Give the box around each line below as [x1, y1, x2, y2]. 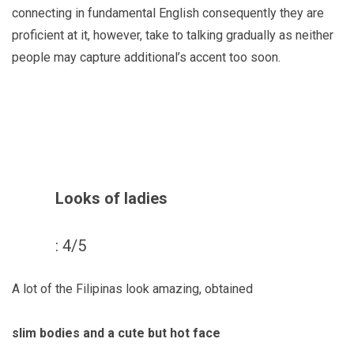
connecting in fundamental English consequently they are [12, 5, 324, 21]
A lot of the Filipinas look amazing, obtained [12, 281, 253, 296]
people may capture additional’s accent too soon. [12, 49, 281, 65]
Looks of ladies [55, 188, 168, 208]
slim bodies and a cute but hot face [12, 325, 220, 341]
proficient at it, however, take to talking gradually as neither [12, 27, 333, 43]
